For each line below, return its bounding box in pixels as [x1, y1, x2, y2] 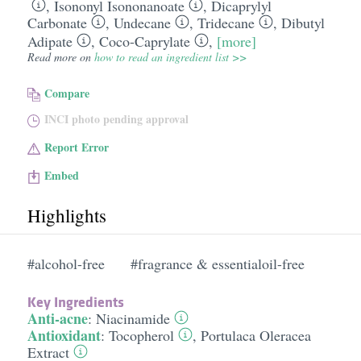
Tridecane [197, 13, 255, 32]
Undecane [113, 13, 171, 32]
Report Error [44, 139, 110, 156]
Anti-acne [27, 308, 88, 329]
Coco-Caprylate [98, 31, 190, 51]
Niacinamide [95, 309, 170, 328]
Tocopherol [108, 326, 174, 345]
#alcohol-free [27, 254, 105, 273]
